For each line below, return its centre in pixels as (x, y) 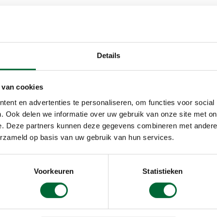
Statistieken (163, 171)
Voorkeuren (54, 171)
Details (108, 55)
